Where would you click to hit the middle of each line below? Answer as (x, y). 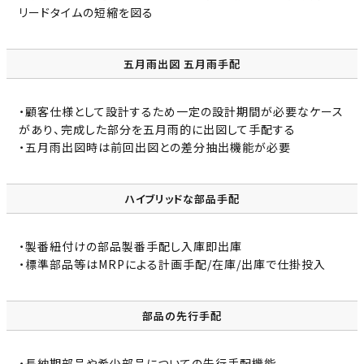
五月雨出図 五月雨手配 (182, 64)
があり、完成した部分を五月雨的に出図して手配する (157, 130)
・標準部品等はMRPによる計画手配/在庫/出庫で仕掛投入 (172, 264)
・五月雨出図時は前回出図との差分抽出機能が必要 (155, 147)
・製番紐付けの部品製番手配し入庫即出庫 (130, 247)
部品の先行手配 (182, 316)
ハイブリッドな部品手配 (182, 199)
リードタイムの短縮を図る (86, 13)
